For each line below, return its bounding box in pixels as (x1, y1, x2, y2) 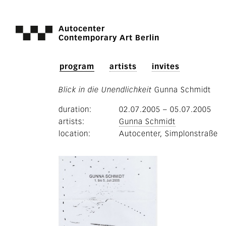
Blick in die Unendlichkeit (59, 85, 152, 94)
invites (152, 62, 180, 71)
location (59, 129, 88, 138)
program (60, 62, 94, 71)
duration (59, 104, 89, 114)
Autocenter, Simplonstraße (119, 129, 218, 138)
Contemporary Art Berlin (58, 33, 159, 42)
